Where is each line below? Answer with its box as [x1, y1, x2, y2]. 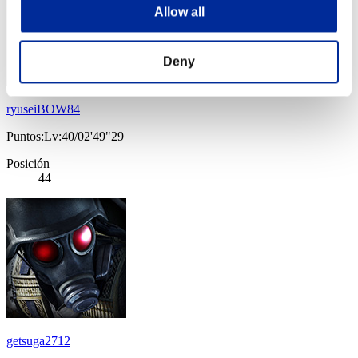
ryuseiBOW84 [6, 102, 80, 117]
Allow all [153, 5, 205, 19]
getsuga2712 [6, 334, 70, 348]
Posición [6, 157, 50, 171]
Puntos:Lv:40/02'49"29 [6, 129, 124, 144]
